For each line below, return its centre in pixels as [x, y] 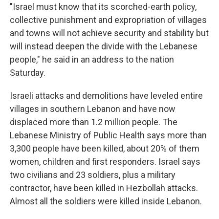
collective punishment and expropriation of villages [108, 20]
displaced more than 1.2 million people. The [94, 122]
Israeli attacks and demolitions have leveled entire [106, 96]
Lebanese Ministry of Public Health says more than [108, 135]
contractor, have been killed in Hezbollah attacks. [104, 188]
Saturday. [28, 73]
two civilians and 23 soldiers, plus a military [93, 175]
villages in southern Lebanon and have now [93, 109]
